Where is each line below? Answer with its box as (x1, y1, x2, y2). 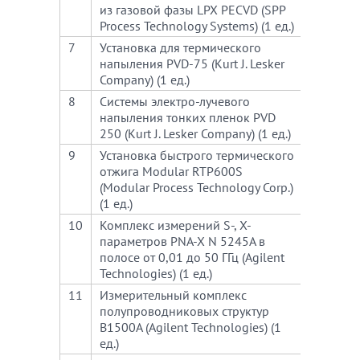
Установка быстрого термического (100, 147, 294, 163)
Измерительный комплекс (100, 287, 247, 303)
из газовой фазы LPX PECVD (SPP (100, 2, 285, 18)
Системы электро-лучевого (100, 93, 250, 109)
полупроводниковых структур (100, 303, 269, 319)
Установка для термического (100, 39, 261, 55)
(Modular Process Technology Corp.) (100, 179, 293, 195)
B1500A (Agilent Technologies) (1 (100, 319, 281, 335)
